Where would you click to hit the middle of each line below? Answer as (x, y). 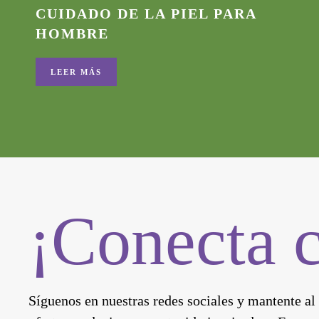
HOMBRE (72, 33)
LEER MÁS (76, 72)
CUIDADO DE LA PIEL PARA (146, 14)
